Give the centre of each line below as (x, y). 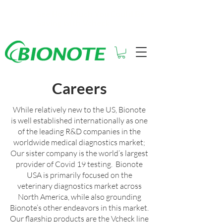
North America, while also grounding (79, 196)
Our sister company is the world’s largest (79, 153)
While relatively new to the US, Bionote (79, 109)
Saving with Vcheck (73, 23)
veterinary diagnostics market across (79, 186)
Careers (79, 88)
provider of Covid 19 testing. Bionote (79, 164)
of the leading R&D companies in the (79, 131)
